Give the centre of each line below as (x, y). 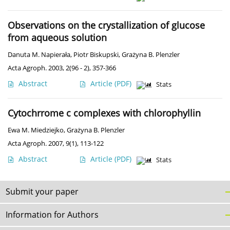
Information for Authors (52, 215)
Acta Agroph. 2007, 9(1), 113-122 (56, 143)
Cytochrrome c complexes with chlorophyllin (104, 113)
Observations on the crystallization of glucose (106, 25)
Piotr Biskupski (96, 55)
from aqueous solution (57, 38)
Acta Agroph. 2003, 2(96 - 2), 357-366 (62, 68)
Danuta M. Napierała (39, 55)
